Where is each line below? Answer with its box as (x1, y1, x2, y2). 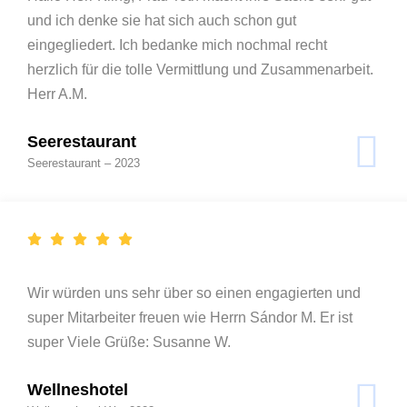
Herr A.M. (27, 85, 87, 102)
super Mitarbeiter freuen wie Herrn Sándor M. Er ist (27, 309, 352, 325)
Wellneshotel (27, 380, 128, 399)
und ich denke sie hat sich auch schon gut (27, 12, 296, 28)
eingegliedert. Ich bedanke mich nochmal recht (27, 36, 327, 53)
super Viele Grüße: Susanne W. (27, 333, 231, 350)
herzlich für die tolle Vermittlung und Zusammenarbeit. (27, 61, 373, 77)
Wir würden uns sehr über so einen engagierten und (27, 284, 361, 301)
